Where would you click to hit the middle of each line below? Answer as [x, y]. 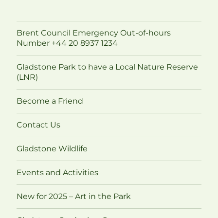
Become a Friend [50, 101]
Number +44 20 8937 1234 [67, 43]
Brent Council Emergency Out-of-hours [94, 33]
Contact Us [39, 125]
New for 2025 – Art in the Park [74, 197]
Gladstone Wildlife [52, 149]
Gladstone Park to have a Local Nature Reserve [108, 67]
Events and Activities [58, 173]
